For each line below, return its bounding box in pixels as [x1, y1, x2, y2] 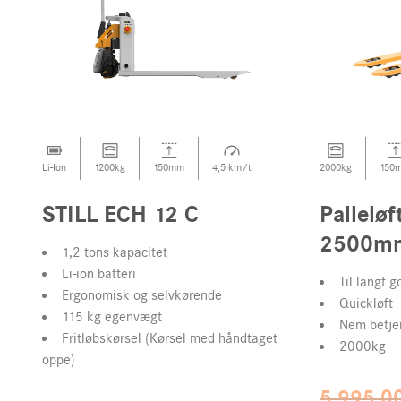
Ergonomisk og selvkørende [62, 287, 222, 303]
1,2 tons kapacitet [62, 244, 167, 260]
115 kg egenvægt [62, 309, 162, 325]
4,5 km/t [212, 161, 252, 174]
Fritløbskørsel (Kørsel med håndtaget [62, 330, 277, 346]
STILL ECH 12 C [42, 200, 199, 229]
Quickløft [339, 295, 393, 311]
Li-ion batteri [62, 266, 136, 282]
